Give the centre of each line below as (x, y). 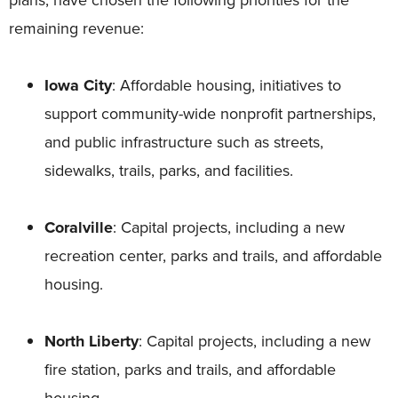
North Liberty (92, 342)
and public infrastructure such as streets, (184, 142)
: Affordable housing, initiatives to (227, 85)
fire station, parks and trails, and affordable (190, 370)
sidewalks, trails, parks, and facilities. (171, 171)
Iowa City (78, 86)
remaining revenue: (81, 28)
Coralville (79, 228)
